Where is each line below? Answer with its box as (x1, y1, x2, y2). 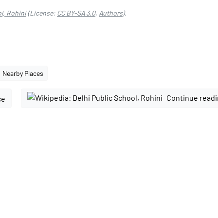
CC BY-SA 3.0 (57, 9, 95, 17)
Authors (99, 9, 123, 17)
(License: (26, 9, 57, 17)
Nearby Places (2, 69, 43, 77)
